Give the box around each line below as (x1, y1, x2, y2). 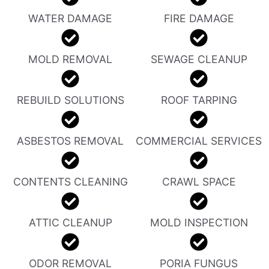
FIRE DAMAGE (163, 11, 234, 25)
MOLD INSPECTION (150, 216, 248, 229)
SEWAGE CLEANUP (150, 52, 247, 65)
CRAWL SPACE (162, 175, 236, 188)
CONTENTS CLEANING (13, 175, 128, 188)
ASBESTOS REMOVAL (17, 134, 124, 147)
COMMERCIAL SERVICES (136, 134, 262, 147)
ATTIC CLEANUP (28, 216, 112, 229)
